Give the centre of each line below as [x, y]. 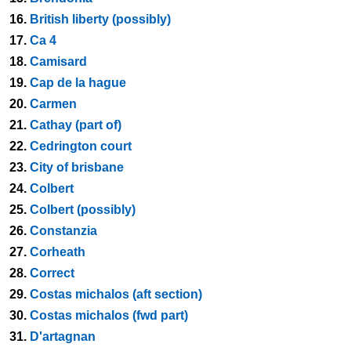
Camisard [58, 62]
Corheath [58, 252]
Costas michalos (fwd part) [109, 315]
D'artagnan [63, 337]
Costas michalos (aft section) [116, 294]
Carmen [53, 104]
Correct [52, 273]
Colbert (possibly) [83, 210]
